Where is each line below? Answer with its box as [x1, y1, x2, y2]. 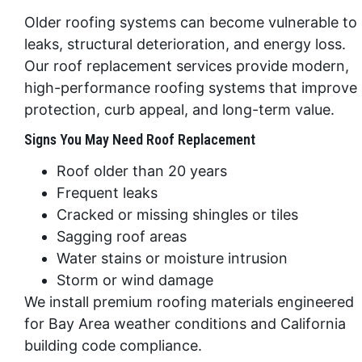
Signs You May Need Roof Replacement [24, 131, 255, 149]
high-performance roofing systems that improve [24, 78, 357, 96]
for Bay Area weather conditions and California [24, 315, 346, 333]
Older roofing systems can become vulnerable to [24, 13, 357, 31]
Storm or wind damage [57, 271, 213, 289]
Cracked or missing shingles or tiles [57, 206, 298, 224]
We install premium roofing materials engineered [24, 293, 354, 311]
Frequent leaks [57, 184, 158, 202]
